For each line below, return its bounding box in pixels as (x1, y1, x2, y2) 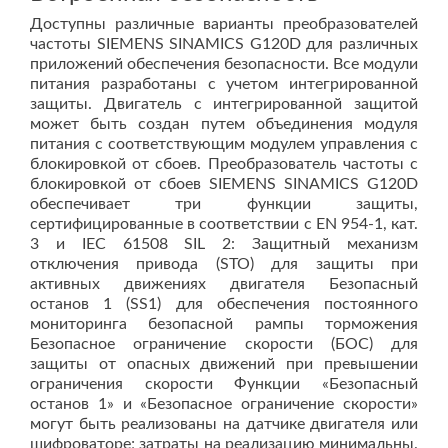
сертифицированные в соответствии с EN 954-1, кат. (30, 216, 418, 232)
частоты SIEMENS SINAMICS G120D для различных (30, 36, 418, 52)
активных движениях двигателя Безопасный (30, 276, 418, 292)
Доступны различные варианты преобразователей (30, 16, 418, 32)
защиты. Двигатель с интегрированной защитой (30, 96, 418, 112)
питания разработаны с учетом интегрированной (30, 76, 418, 92)
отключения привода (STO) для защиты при (30, 256, 418, 272)
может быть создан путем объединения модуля (30, 116, 418, 132)
